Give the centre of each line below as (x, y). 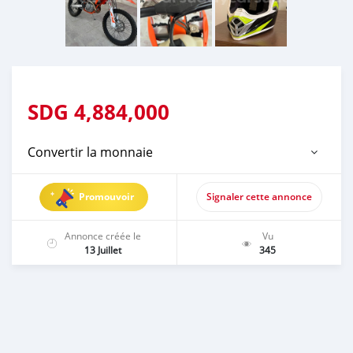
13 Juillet (102, 249)
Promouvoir (107, 196)
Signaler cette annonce (259, 196)
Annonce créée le (102, 235)
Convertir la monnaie (90, 152)
